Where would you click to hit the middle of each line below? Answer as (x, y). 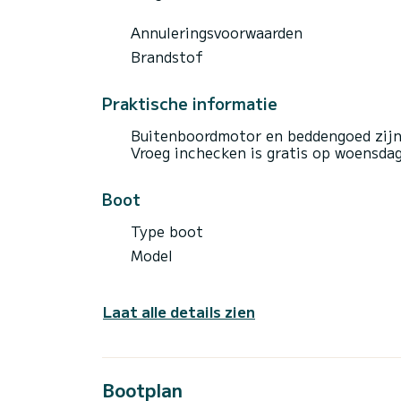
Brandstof (167, 56)
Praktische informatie (190, 102)
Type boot (167, 230)
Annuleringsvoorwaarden (217, 32)
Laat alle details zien (179, 311)
